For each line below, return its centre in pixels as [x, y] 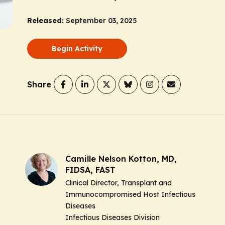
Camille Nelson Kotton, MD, [121, 159]
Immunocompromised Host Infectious [130, 194]
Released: [45, 21]
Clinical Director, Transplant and [119, 183]
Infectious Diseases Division [113, 217]
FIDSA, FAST [90, 170]
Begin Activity [77, 49]
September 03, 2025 [101, 21]
